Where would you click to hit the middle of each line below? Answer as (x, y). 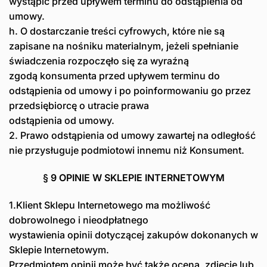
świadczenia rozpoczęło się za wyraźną (99, 61)
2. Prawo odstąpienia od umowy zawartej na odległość (132, 136)
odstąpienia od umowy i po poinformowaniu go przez (130, 91)
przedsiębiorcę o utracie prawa (79, 106)
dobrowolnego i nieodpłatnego (79, 220)
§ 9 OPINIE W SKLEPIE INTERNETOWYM (133, 177)
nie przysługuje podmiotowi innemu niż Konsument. (127, 150)
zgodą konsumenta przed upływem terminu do (114, 76)
